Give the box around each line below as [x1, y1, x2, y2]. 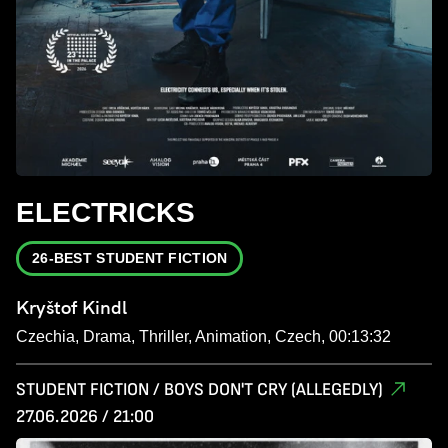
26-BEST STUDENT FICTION [32, 250, 228, 267]
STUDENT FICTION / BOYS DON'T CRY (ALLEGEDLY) [16, 379, 383, 401]
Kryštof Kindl [16, 297, 127, 319]
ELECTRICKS [16, 197, 195, 229]
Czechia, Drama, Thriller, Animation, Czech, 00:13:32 [16, 328, 391, 346]
